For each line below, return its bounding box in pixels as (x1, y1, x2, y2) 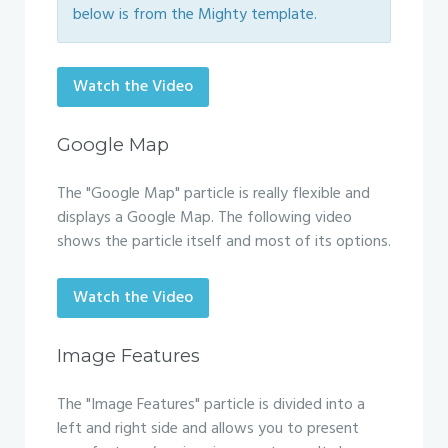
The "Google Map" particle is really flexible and (57, 181, 370, 207)
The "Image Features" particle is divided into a (57, 392, 365, 418)
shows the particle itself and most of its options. (57, 229, 391, 255)
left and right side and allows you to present (57, 416, 359, 442)
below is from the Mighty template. (73, 2, 317, 28)
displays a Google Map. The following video (57, 205, 352, 231)
